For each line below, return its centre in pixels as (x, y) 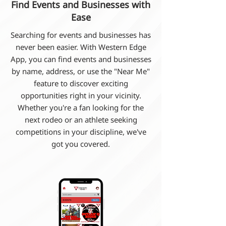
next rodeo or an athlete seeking (81, 120)
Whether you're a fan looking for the (81, 107)
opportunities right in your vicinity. (81, 95)
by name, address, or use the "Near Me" (81, 71)
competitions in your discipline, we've (81, 132)
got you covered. (81, 144)
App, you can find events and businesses (81, 59)
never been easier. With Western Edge (81, 47)
